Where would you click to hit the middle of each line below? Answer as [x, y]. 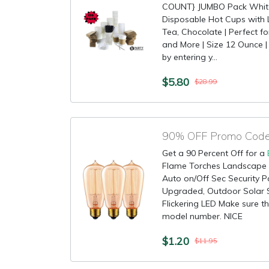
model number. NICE [202, 216]
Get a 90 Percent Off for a [215, 153]
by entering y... [190, 57]
